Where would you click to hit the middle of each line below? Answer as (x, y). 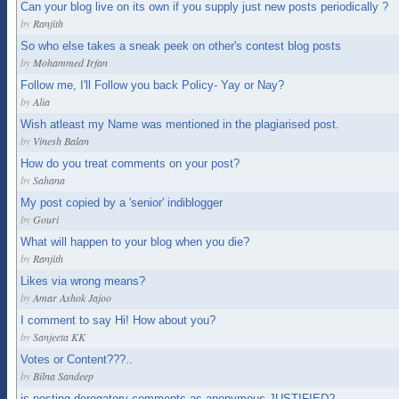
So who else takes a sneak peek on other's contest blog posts (181, 46)
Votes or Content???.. (77, 359)
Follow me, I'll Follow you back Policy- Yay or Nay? (152, 85)
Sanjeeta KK (59, 337)
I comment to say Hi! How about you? (118, 320)
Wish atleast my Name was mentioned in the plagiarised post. (180, 124)
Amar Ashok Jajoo (72, 297)
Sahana (49, 180)
